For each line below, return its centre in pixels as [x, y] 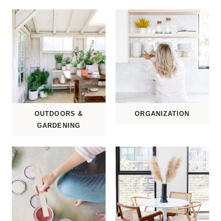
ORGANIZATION [162, 114]
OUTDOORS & [59, 114]
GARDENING [59, 126]
